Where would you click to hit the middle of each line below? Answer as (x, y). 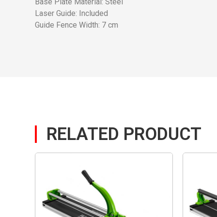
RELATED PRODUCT (124, 134)
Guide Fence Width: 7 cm (77, 25)
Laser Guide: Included (71, 14)
